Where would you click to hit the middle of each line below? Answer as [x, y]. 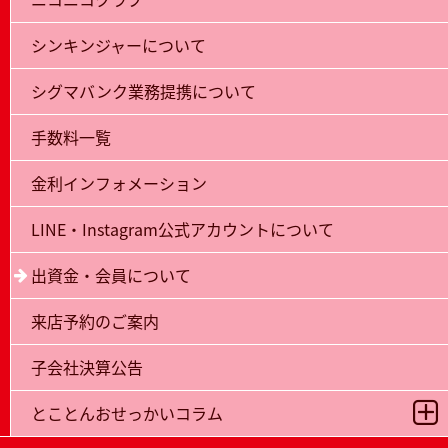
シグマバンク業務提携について [143, 91]
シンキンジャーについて [118, 45]
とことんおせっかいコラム [127, 413]
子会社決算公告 [87, 367]
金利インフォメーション [119, 183]
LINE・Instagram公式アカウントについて [182, 229]
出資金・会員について [111, 275]
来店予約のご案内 [95, 321]
